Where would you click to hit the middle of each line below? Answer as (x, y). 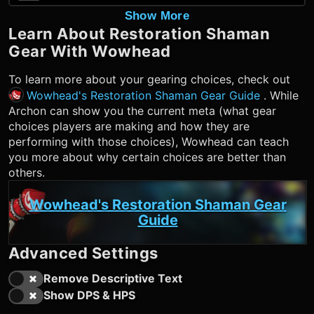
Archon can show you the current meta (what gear (142, 111)
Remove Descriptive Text (113, 278)
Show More (157, 16)
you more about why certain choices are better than (147, 157)
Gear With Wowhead (90, 51)
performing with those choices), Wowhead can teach (149, 142)
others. (27, 172)
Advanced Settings (83, 253)
